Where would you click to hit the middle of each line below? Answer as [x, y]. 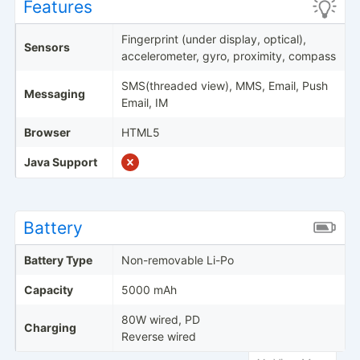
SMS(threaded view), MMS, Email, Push [224, 85]
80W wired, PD [160, 319]
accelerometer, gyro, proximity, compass [228, 55]
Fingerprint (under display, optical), [213, 39]
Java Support [60, 162]
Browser [47, 132]
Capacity [48, 289]
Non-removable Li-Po [177, 260]
